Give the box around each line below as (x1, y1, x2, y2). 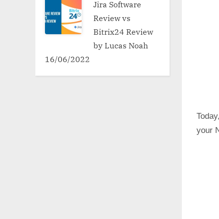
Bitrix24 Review (93, 26, 153, 37)
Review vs (93, 12, 131, 23)
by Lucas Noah (93, 40, 149, 50)
